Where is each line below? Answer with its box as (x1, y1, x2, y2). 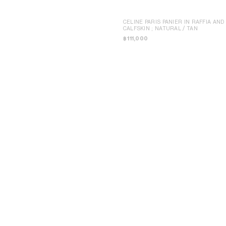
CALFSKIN (123, 25, 152, 31)
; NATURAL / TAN (151, 25, 198, 31)
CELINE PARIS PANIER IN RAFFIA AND (123, 18, 184, 25)
